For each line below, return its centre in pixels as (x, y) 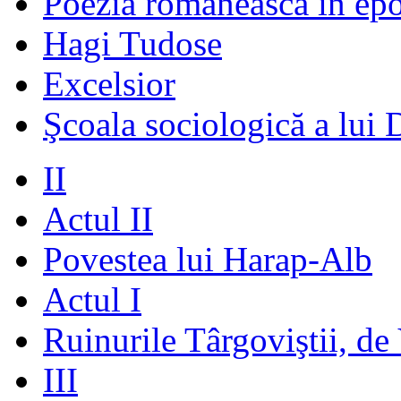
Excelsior (109, 83)
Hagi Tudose (132, 43)
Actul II (98, 218)
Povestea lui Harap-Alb (208, 259)
